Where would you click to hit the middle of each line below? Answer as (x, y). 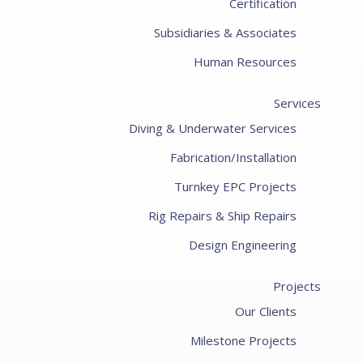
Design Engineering (242, 245)
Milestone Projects (243, 340)
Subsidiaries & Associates (225, 32)
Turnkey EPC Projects (235, 186)
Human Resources (245, 62)
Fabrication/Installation (233, 157)
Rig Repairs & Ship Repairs (222, 216)
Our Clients (265, 311)
